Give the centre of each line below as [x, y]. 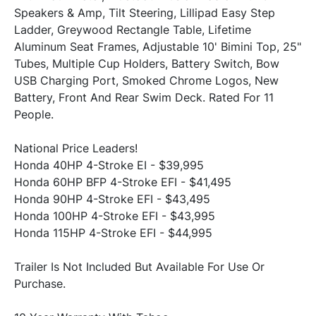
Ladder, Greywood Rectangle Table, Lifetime [133, 30]
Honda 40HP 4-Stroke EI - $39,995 [109, 165]
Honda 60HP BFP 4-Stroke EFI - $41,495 [123, 182]
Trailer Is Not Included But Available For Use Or [139, 267]
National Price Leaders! [76, 148]
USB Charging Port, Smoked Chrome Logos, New [146, 81]
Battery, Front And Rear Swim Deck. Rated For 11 [144, 98]
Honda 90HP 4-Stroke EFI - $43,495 [112, 199]
